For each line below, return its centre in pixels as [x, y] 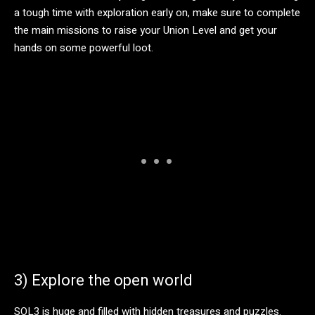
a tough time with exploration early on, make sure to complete [157, 13]
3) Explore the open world [103, 281]
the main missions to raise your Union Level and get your [146, 31]
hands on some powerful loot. [84, 48]
